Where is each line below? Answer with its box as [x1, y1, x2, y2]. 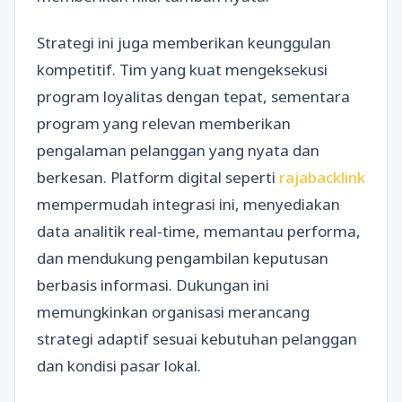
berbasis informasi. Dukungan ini [37, 274, 269, 295]
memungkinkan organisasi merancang [37, 301, 310, 322]
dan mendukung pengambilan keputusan [37, 247, 328, 268]
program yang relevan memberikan [37, 112, 291, 134]
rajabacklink [279, 166, 365, 188]
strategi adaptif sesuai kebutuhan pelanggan [37, 328, 357, 349]
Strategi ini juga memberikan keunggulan [37, 31, 331, 53]
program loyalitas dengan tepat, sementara [37, 85, 350, 107]
